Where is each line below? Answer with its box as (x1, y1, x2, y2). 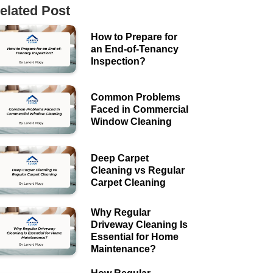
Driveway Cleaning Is (90, 219, 188, 230)
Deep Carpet (90, 152, 149, 163)
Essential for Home (90, 232, 179, 243)
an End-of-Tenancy (90, 43, 179, 54)
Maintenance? (90, 244, 156, 255)
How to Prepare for (90, 31, 177, 42)
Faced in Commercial (90, 104, 188, 115)
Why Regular (90, 207, 151, 218)
